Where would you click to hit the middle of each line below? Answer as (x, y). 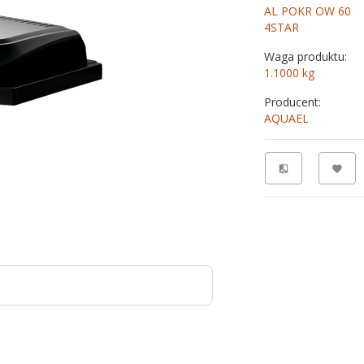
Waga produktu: (306, 56)
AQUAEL (287, 118)
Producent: (293, 102)
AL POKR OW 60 (308, 11)
